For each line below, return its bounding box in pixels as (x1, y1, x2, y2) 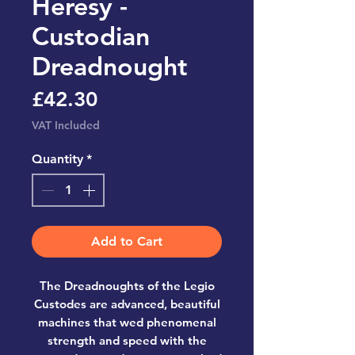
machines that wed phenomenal (37, 315, 216, 330)
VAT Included (32, 118, 100, 133)
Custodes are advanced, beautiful (33, 296, 220, 312)
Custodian (32, 20, 150, 52)
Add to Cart (91, 234, 162, 250)
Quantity (32, 151, 83, 167)
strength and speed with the (47, 333, 207, 349)
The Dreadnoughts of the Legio (39, 278, 215, 294)
